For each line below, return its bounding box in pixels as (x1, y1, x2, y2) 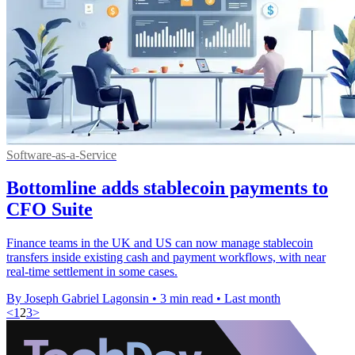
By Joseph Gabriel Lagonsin (6, 292, 149, 306)
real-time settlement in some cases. (6, 265, 177, 279)
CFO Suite (6, 199, 93, 220)
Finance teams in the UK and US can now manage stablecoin (6, 236, 313, 250)
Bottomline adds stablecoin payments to (6, 177, 328, 199)
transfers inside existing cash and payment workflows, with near (6, 250, 326, 265)
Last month (224, 292, 281, 306)
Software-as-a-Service (6, 147, 116, 162)
